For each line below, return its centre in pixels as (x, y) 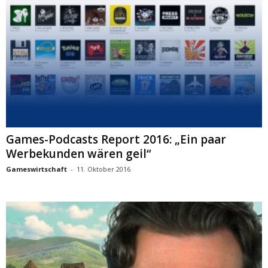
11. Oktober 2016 (103, 169)
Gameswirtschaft (36, 169)
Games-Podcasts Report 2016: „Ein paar (116, 140)
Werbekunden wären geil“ (79, 154)
